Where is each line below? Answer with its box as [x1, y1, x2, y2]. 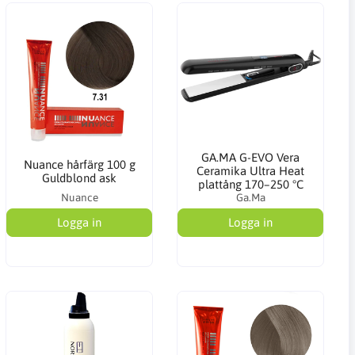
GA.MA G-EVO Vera [201, 151, 300, 164]
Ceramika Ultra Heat [197, 164, 305, 177]
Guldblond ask [42, 170, 117, 185]
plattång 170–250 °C [197, 177, 303, 191]
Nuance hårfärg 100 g [23, 157, 136, 171]
